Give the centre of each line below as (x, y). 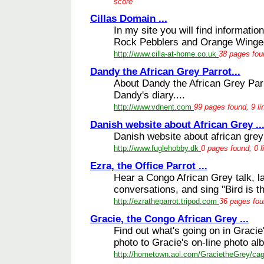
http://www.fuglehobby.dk (156, 148)
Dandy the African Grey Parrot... (165, 71)
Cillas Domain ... (129, 18)
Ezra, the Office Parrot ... (149, 166)
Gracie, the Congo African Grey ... (169, 219)
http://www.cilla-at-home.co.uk (165, 54)
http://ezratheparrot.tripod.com (165, 201)
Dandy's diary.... (149, 95)
